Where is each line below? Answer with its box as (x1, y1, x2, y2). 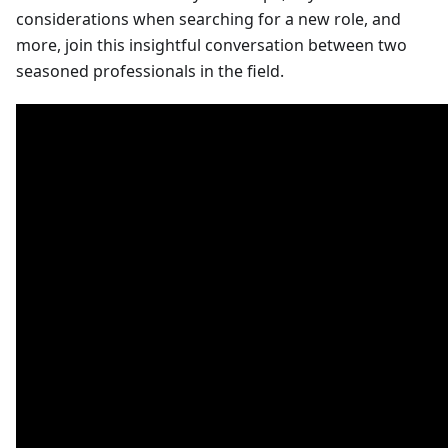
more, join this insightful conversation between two (16, 34, 407, 56)
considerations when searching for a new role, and (16, 8, 401, 30)
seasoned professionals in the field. (16, 60, 284, 82)
